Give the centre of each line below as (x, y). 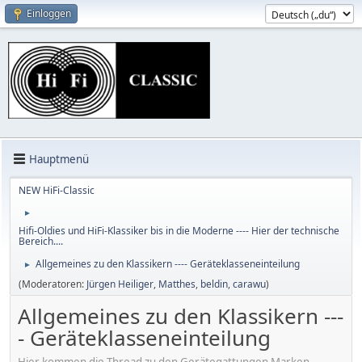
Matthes (177, 284)
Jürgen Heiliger (120, 284)
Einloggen (49, 13)
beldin (214, 284)
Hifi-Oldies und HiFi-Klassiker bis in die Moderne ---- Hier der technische (179, 231)
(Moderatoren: (53, 284)
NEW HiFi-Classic (57, 190)
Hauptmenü (59, 159)
